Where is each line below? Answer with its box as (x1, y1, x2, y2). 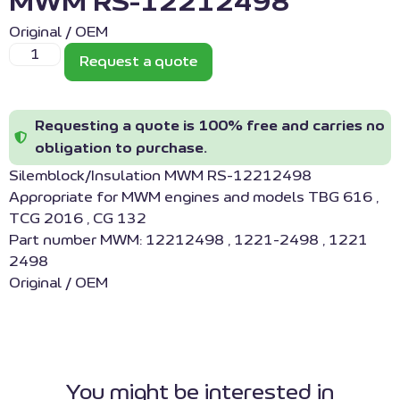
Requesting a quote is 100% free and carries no (34, 119, 385, 134)
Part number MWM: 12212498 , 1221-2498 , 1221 (9, 233, 368, 248)
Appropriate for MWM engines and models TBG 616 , (9, 190, 379, 205)
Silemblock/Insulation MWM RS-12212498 (9, 169, 312, 184)
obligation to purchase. (34, 141, 207, 156)
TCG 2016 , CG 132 (9, 212, 146, 227)
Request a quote (79, 54, 198, 70)
